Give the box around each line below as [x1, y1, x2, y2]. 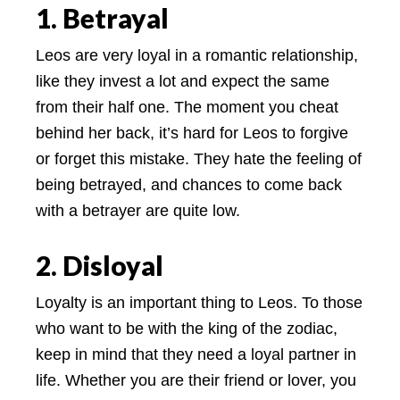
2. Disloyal [36, 248, 163, 281]
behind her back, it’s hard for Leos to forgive [36, 123, 348, 142]
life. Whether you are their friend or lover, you [36, 371, 356, 389]
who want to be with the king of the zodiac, [36, 319, 337, 337]
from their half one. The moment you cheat [36, 97, 338, 116]
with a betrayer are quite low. [36, 201, 240, 220]
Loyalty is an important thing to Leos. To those [36, 293, 362, 312]
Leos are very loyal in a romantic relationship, [36, 46, 358, 64]
